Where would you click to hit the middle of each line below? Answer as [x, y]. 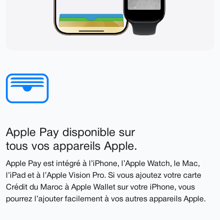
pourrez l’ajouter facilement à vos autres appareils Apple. [106, 199]
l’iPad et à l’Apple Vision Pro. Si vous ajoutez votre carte [104, 176]
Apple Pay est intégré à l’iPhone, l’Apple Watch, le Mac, [103, 164]
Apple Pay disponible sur [70, 133]
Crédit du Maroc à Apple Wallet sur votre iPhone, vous [100, 187]
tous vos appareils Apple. [72, 147]
